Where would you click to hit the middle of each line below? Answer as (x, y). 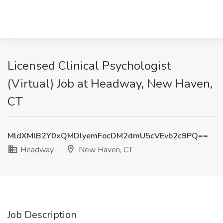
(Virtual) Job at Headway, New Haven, (110, 84)
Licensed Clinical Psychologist (89, 66)
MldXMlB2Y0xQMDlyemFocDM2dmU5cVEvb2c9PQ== (108, 136)
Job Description (42, 215)
